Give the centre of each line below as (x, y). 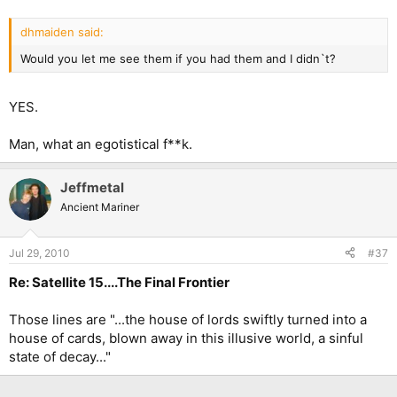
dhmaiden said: (62, 31)
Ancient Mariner (100, 207)
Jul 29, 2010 (39, 253)
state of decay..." (60, 356)
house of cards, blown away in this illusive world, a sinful (186, 338)
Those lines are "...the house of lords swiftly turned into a (188, 319)
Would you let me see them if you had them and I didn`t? (178, 58)
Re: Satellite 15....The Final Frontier (119, 282)
